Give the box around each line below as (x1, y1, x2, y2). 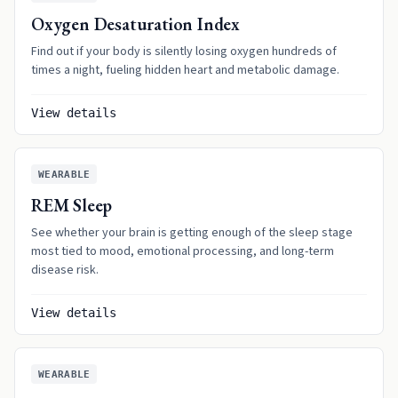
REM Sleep (31, 194, 113, 217)
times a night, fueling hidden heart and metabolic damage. (31, 61, 339, 79)
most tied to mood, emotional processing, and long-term (31, 243, 334, 260)
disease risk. (31, 261, 99, 279)
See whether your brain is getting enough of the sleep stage (31, 224, 353, 242)
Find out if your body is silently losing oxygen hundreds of (31, 43, 337, 60)
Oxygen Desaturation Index (31, 12, 240, 36)
